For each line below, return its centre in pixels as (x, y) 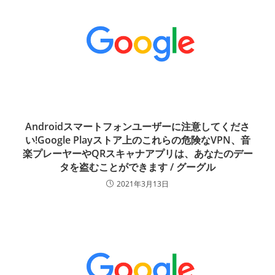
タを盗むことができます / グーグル (137, 167)
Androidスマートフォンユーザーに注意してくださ (137, 127)
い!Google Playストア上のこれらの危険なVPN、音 (137, 140)
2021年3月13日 (143, 184)
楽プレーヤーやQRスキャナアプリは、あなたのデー (137, 154)
